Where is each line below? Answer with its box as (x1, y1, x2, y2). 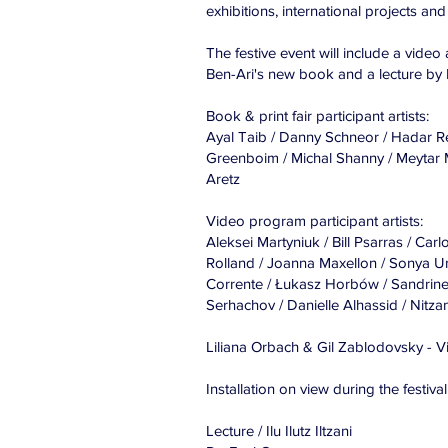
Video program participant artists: (206, 212, 423, 229)
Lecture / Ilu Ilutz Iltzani (206, 422, 352, 439)
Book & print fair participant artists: (206, 107, 429, 124)
